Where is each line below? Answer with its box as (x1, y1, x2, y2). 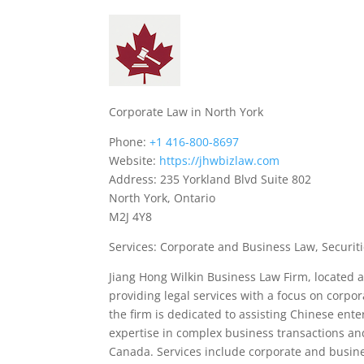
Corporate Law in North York (109, 104, 264, 119)
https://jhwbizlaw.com (159, 153, 280, 168)
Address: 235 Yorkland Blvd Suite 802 (109, 171, 312, 187)
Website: (109, 153, 160, 168)
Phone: (109, 134, 150, 149)
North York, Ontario (109, 190, 216, 206)
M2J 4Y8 (109, 209, 153, 224)
